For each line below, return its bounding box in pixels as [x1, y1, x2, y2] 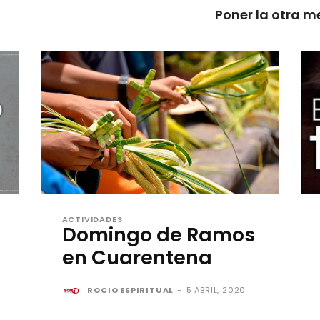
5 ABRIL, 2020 [186, 284, 246, 296]
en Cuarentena [61, 244, 212, 271]
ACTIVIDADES [61, 213, 123, 225]
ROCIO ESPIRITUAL [87, 284, 174, 296]
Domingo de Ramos [61, 221, 255, 248]
